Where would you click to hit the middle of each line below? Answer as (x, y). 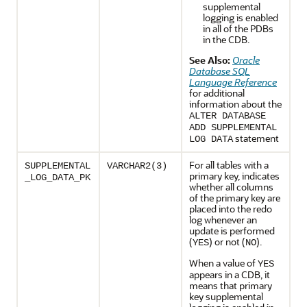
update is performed (232, 231)
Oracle (246, 60)
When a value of (223, 263)
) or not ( (227, 242)
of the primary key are (235, 198)
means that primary (231, 285)
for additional (217, 93)
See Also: (210, 60)
